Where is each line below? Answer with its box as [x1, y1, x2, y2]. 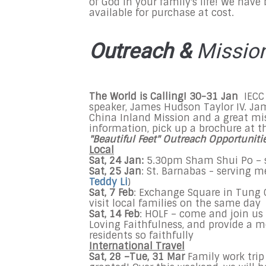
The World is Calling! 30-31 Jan [89, 90, 244, 103]
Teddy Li [89, 176, 128, 188]
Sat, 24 [89, 154, 121, 167]
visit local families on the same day [89, 197, 264, 210]
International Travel [89, 240, 185, 252]
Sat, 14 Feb [89, 208, 140, 220]
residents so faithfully [89, 229, 194, 242]
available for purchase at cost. [89, 7, 234, 19]
